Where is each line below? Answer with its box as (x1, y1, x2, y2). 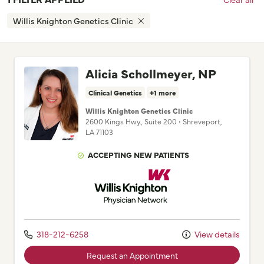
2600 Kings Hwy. (85, 116, 141, 127)
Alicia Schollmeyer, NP (85, 64, 216, 82)
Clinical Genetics (88, 88, 142, 98)
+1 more (150, 88, 176, 98)
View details (193, 228, 240, 240)
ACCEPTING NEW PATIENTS (88, 149, 190, 160)
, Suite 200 (141, 116, 177, 127)
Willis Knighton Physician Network (131, 165, 255, 176)
